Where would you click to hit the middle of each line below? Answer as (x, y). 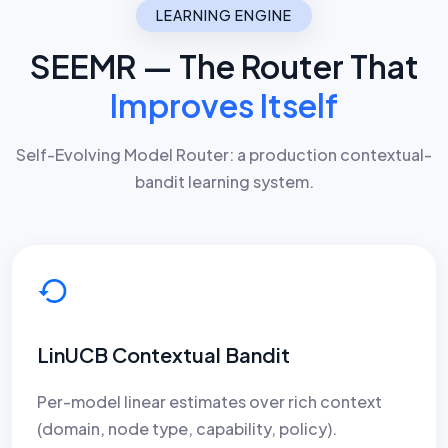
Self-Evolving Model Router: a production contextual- (224, 154)
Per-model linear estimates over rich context (209, 401)
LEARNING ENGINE (224, 14)
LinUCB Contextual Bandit (163, 354)
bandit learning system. (224, 181)
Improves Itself (224, 104)
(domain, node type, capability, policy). (187, 428)
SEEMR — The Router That (224, 65)
